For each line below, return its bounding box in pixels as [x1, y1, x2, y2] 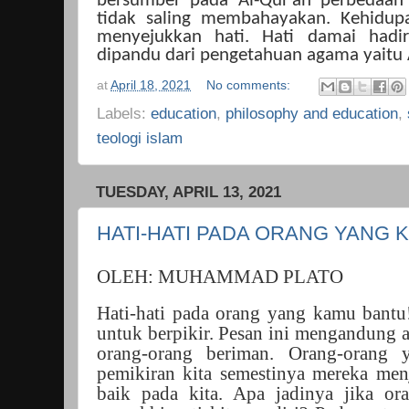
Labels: [97, 103, 151, 122]
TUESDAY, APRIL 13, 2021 [96, 183, 281, 201]
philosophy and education [225, 103, 398, 122]
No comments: [206, 78, 295, 92]
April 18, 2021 [110, 78, 191, 92]
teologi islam [97, 128, 183, 147]
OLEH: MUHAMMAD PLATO [97, 267, 343, 288]
